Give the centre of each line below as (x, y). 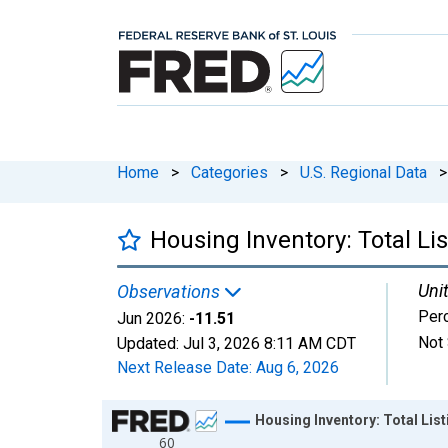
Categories (229, 172)
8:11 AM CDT (310, 343)
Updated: (150, 343)
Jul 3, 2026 (221, 343)
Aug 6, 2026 (297, 367)
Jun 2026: (151, 318)
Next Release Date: (186, 367)
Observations (170, 291)
